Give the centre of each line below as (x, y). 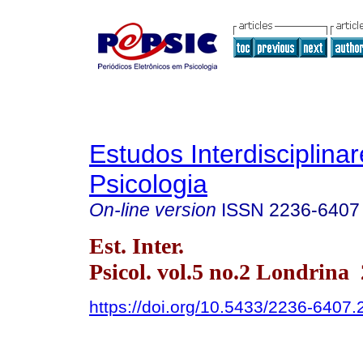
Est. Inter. (137, 246)
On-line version (153, 210)
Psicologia (148, 184)
